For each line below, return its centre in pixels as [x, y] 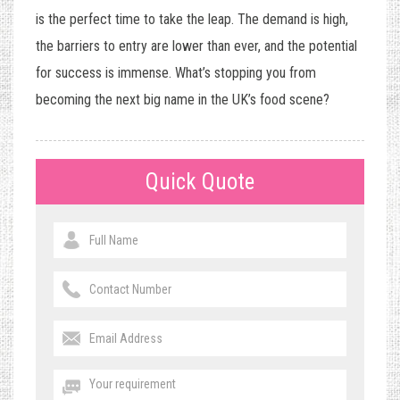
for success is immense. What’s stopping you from [176, 73]
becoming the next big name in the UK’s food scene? [183, 100]
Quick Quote [200, 182]
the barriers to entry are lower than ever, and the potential [196, 46]
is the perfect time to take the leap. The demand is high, [192, 20]
